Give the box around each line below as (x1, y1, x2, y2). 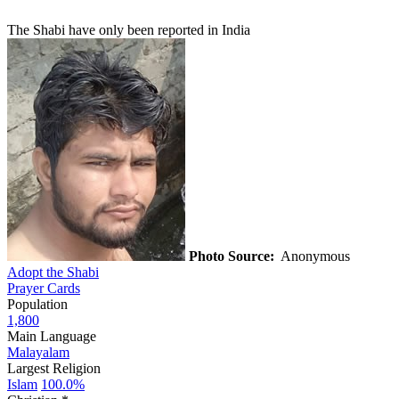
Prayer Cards (7, 280, 80, 296)
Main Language (7, 328, 96, 344)
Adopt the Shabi (7, 264, 99, 280)
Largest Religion (7, 360, 101, 376)
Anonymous (274, 248, 354, 264)
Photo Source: (189, 248, 274, 264)
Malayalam (7, 344, 69, 360)
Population (7, 296, 68, 312)
